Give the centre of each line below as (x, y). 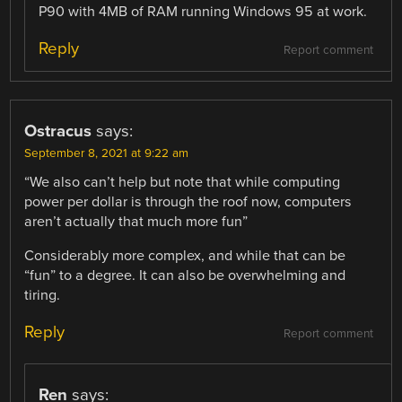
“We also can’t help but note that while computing (183, 183)
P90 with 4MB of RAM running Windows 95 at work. (203, 12)
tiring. (43, 296)
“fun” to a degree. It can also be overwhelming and (185, 276)
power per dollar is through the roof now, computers (188, 202)
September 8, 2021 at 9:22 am (107, 154)
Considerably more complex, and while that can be (185, 256)
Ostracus (58, 131)
